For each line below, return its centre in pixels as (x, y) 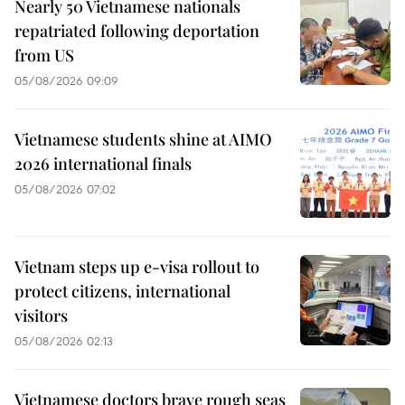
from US (44, 55)
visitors (41, 315)
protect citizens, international (122, 291)
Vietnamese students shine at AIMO (143, 139)
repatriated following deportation (137, 30)
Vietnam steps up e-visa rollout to (137, 266)
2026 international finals (103, 163)
